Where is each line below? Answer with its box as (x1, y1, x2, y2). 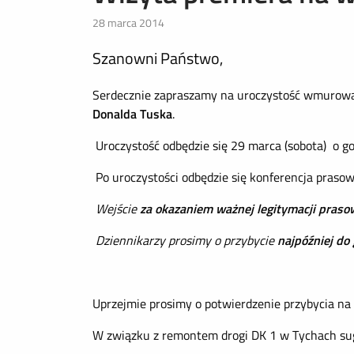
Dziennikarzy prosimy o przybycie (96, 231, 277, 250)
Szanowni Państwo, (92, 46, 223, 70)
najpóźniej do (277, 231, 349, 250)
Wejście (96, 199, 140, 218)
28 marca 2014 (92, 14, 164, 31)
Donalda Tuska (92, 104, 172, 123)
